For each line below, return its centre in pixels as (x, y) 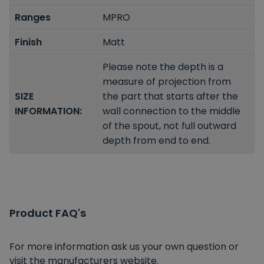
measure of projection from (167, 81)
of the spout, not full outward (170, 126)
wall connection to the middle (172, 111)
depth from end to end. (157, 140)
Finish (28, 42)
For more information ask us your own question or (124, 246)
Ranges (33, 17)
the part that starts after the (171, 96)
